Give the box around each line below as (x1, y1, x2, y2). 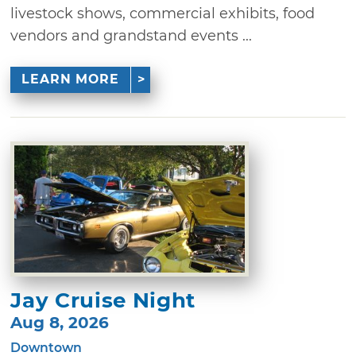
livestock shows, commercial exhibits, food (10, 4, 315, 22)
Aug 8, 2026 (10, 313, 110, 332)
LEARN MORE (21, 72, 119, 87)
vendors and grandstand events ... (10, 26, 253, 44)
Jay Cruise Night (10, 288, 195, 313)
